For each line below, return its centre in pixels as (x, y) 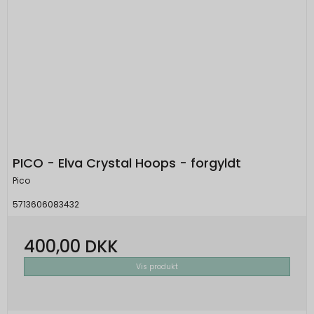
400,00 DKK (71, 246)
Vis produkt (157, 266)
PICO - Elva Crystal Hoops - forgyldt (127, 163)
